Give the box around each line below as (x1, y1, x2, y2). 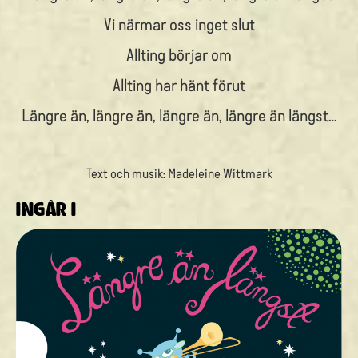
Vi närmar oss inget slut (103, 13, 255, 34)
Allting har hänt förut (113, 74, 245, 94)
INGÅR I (16, 197, 77, 220)
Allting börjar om (126, 43, 232, 64)
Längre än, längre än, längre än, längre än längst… (21, 104, 337, 125)
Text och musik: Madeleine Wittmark (86, 164, 272, 181)
